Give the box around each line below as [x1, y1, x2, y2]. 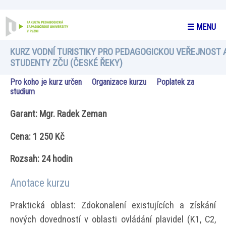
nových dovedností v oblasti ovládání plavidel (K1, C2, [10, 213, 216, 225]
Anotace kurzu [10, 177, 70, 190]
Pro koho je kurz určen [10, 77, 82, 87]
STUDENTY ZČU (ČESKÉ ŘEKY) [10, 57, 123, 69]
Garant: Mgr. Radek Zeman [10, 108, 107, 120]
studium [10, 87, 35, 96]
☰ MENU [187, 22, 216, 32]
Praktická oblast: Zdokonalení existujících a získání [10, 199, 216, 211]
